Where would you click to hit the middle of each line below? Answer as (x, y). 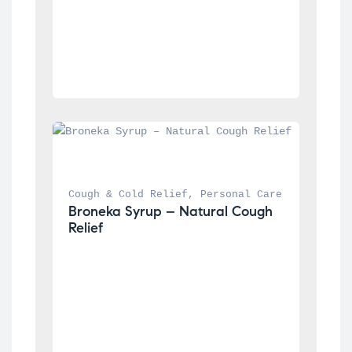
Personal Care (242, 194)
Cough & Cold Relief (128, 194)
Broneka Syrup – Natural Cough (171, 211)
